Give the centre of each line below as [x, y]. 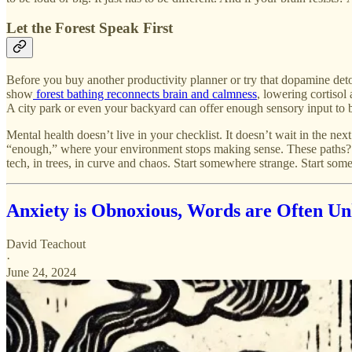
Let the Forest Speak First [90, 28]
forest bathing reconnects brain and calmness [145, 94]
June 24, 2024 [41, 272]
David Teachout [46, 244]
